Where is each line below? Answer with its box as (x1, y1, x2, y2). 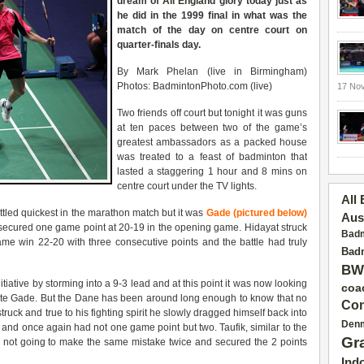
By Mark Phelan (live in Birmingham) (117, 66, 307, 77)
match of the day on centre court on (117, 24, 307, 36)
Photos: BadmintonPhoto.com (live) (117, 80, 272, 92)
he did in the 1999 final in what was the (117, 10, 307, 21)
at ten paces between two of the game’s (117, 122, 307, 133)
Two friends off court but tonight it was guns (117, 107, 307, 119)
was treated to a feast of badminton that (117, 151, 307, 162)
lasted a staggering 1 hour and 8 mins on (117, 166, 307, 177)
